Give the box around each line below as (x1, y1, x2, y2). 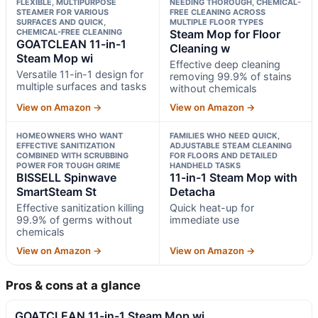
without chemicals (169, 82, 257, 94)
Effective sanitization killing (16, 201, 144, 214)
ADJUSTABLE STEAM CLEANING (169, 140, 292, 150)
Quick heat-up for (169, 201, 254, 214)
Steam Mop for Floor (169, 26, 280, 41)
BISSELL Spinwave (16, 170, 116, 185)
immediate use (169, 213, 239, 226)
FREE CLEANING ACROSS (169, 6, 265, 17)
